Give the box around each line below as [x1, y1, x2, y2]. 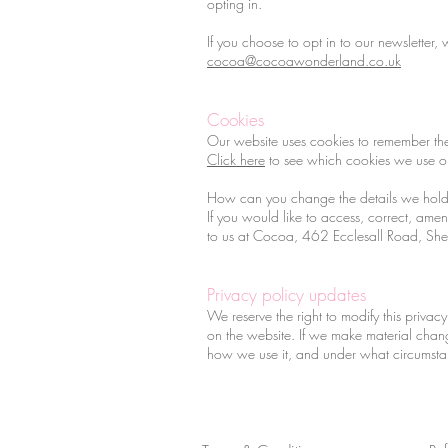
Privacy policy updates [207, 282, 366, 306]
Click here [207, 149, 265, 169]
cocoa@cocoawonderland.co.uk [207, 50, 401, 70]
